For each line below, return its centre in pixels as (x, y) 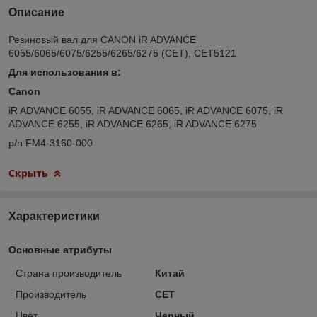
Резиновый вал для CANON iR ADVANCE (102, 39)
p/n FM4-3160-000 (51, 143)
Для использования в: (65, 72)
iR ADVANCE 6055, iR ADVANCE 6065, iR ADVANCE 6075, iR (146, 110)
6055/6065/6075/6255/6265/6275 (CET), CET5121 (122, 53)
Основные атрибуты (60, 249)
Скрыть (28, 173)
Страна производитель (69, 273)
